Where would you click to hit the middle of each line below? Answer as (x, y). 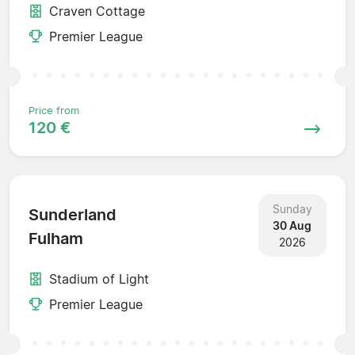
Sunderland (73, 215)
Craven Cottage (97, 11)
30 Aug (292, 225)
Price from (54, 110)
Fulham (56, 239)
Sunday (292, 208)
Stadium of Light (99, 279)
